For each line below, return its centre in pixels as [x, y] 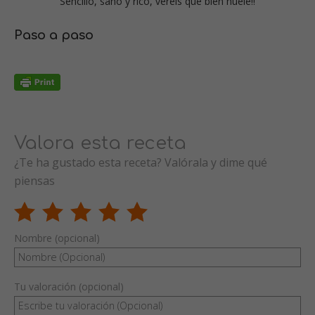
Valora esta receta [100, 143]
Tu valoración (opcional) [69, 286]
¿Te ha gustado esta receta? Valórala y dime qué [141, 162]
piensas [34, 180]
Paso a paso [54, 35]
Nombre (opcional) [57, 238]
